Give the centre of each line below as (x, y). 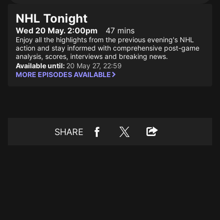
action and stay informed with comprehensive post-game (108, 48)
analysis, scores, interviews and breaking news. (92, 56)
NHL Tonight (52, 18)
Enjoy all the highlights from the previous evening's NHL (105, 40)
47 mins (120, 30)
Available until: (41, 66)
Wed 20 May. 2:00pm (57, 30)
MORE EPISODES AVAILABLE (63, 74)
